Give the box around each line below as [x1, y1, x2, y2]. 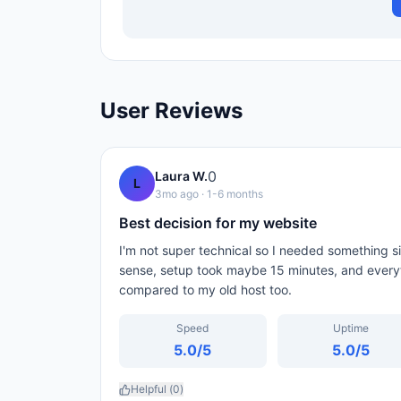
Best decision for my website [119, 214, 317, 232]
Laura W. [155, 168, 208, 183]
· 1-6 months [199, 187, 263, 200]
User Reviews [100, 98, 243, 124]
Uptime [332, 321, 369, 335]
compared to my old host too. [119, 282, 292, 297]
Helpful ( [131, 382, 173, 396]
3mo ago [155, 187, 199, 200]
